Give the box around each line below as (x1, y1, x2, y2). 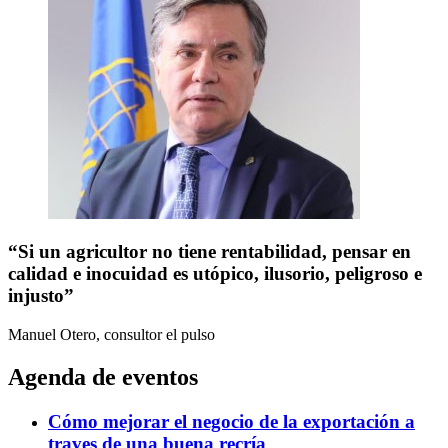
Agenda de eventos (8, 364, 198, 391)
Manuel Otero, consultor (8, 326, 162, 344)
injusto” (8, 285, 74, 307)
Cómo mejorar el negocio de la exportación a (48, 410, 415, 432)
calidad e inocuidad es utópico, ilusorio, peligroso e (8, 263, 422, 285)
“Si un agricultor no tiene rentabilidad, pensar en (8, 241, 411, 263)
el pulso (166, 326, 215, 344)
